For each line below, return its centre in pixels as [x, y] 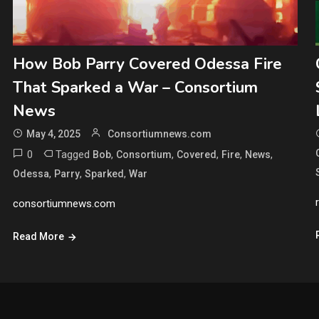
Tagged [74, 155]
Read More [38, 237]
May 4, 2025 [53, 134]
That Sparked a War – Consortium [135, 88]
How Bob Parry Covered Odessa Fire [147, 64]
